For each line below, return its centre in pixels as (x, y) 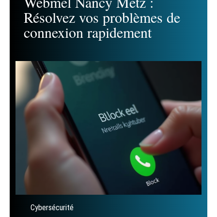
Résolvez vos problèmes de (102, 17)
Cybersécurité (52, 208)
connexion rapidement (88, 32)
